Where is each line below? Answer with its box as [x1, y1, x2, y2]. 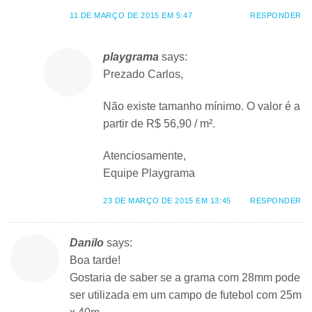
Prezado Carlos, [103, 68, 183, 81]
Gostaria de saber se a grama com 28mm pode [70, 271, 300, 283]
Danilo [70, 236, 104, 249]
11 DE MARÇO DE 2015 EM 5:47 [70, 11, 193, 20]
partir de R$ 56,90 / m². [103, 118, 215, 130]
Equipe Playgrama [103, 166, 195, 179]
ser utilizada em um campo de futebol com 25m [70, 288, 302, 301]
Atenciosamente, [103, 149, 186, 162]
